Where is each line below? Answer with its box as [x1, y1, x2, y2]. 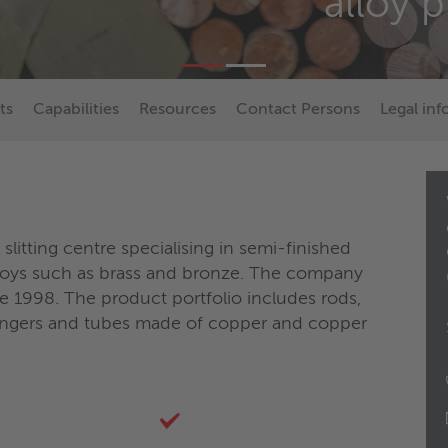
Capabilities [33, 102, 119, 119]
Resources [139, 102, 216, 119]
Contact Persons [236, 102, 360, 119]
